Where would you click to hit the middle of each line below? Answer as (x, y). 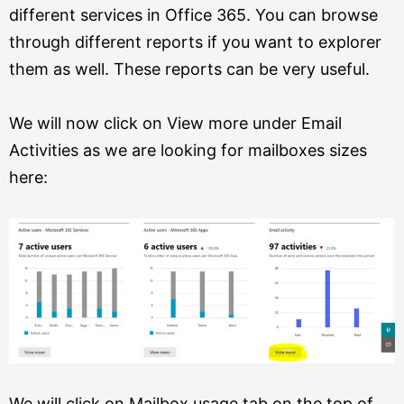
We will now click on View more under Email (175, 123)
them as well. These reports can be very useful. (189, 69)
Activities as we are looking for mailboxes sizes (188, 150)
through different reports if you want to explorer (195, 42)
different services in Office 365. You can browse (193, 15)
